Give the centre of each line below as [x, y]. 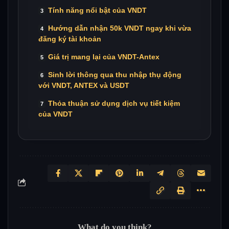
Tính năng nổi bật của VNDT [97, 10]
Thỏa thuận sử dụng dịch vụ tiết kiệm [114, 104]
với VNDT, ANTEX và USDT [84, 86]
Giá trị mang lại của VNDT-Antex [104, 57]
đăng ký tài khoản [70, 39]
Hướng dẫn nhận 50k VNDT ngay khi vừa [119, 28]
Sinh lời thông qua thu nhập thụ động [114, 75]
